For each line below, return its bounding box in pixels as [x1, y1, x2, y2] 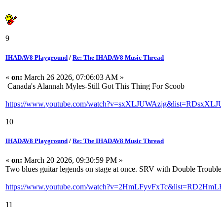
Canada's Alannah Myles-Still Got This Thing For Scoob [5, 81, 184, 90]
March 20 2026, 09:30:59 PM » [22, 156, 123, 164]
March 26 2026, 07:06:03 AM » [22, 73, 124, 81]
